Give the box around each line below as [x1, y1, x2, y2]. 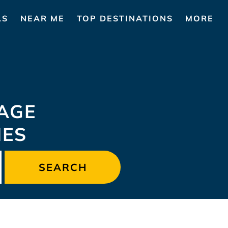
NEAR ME [20, 13, 65, 23]
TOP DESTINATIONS [77, 13, 173, 23]
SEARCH [38, 161, 87, 174]
